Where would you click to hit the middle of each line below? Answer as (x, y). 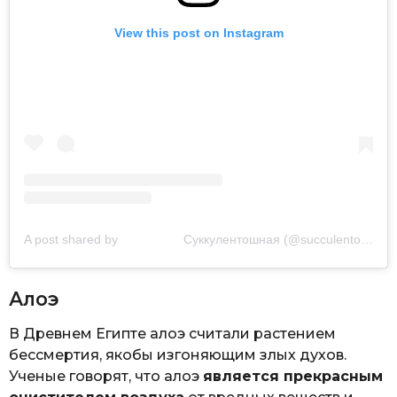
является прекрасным (293, 377)
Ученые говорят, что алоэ (106, 377)
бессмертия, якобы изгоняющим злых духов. (178, 355)
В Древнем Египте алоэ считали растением (172, 334)
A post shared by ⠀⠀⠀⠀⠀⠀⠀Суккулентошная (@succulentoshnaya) (367, 240)
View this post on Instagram (198, 33)
